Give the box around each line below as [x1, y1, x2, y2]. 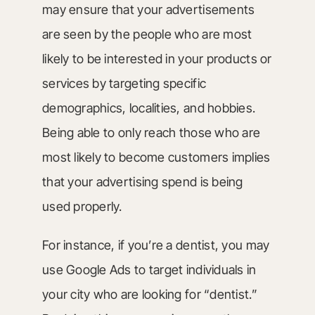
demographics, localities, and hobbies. [41, 101, 256, 115]
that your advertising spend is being [41, 174, 243, 189]
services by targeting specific [41, 76, 207, 91]
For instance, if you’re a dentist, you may [41, 238, 270, 252]
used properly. [41, 199, 122, 214]
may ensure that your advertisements [41, 2, 255, 17]
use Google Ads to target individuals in [41, 262, 257, 277]
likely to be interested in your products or [41, 51, 272, 66]
